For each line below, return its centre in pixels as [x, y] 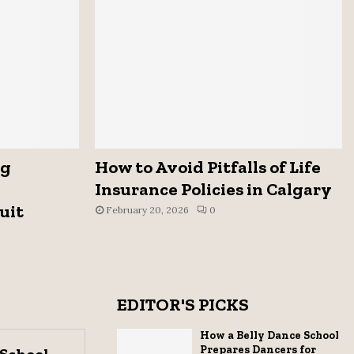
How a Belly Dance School [269, 336]
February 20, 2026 [147, 210]
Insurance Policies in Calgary [213, 190]
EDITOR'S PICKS [183, 305]
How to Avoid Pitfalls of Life [207, 168]
